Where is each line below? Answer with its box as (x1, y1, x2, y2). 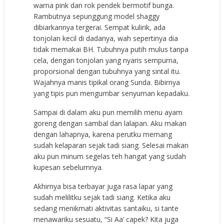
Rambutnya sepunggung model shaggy (33, 11, 160, 21)
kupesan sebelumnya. (33, 162, 103, 172)
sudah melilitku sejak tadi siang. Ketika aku (33, 192, 171, 202)
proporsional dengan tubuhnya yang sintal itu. (33, 66, 181, 76)
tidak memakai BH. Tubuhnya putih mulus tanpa (33, 44, 189, 54)
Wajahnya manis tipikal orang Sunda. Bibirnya (33, 77, 180, 87)
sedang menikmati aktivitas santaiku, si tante (33, 203, 179, 213)
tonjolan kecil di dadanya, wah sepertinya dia (33, 33, 178, 43)
